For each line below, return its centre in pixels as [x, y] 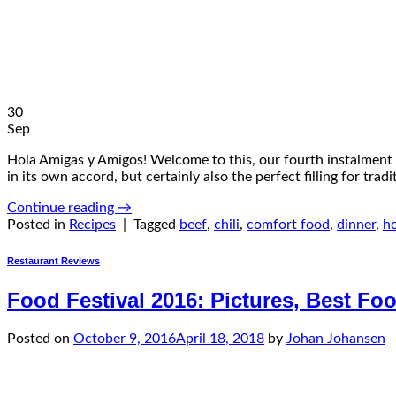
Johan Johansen [336, 338]
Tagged [156, 224]
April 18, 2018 [220, 338]
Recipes [92, 224]
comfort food [288, 224]
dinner [356, 224]
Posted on [40, 338]
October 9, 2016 [125, 338]
